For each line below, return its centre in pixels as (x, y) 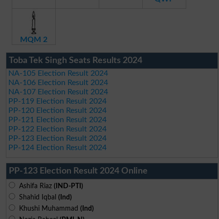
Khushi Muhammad (47, 208)
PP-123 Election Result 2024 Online (78, 171)
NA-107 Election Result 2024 (58, 92)
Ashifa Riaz (34, 186)
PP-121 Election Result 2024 (58, 120)
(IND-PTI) (68, 186)
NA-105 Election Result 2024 (58, 73)
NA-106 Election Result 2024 (58, 82)
